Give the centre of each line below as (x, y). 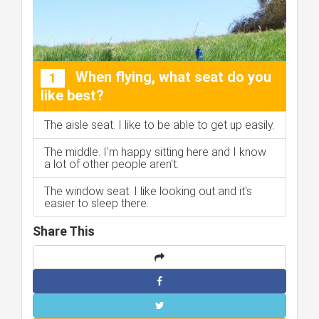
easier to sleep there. (96, 204)
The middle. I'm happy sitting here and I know (155, 152)
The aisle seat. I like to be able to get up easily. (159, 125)
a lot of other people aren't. (111, 164)
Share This (64, 231)
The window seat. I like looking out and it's (148, 192)
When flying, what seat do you (172, 77)
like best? (72, 96)
